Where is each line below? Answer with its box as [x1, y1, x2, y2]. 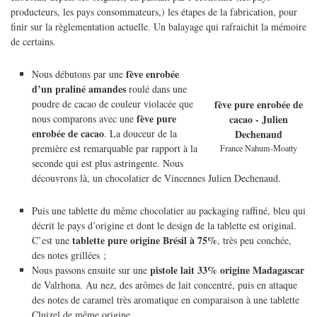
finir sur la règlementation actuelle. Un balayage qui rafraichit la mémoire [11, 19, 306, 33]
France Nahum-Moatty [219, 142, 297, 154]
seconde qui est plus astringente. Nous [32, 156, 183, 170]
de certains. [11, 34, 56, 48]
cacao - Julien [229, 112, 288, 127]
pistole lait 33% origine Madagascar [150, 262, 304, 277]
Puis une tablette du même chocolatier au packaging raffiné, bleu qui [32, 203, 306, 217]
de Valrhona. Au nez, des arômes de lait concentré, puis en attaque [32, 277, 297, 292]
